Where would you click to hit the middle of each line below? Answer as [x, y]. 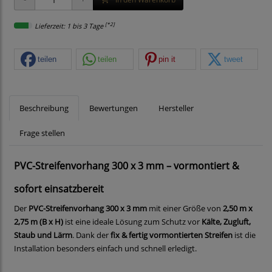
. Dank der [91, 235]
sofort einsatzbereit [59, 189]
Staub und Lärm [43, 235]
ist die [244, 235]
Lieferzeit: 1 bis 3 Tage [70, 26]
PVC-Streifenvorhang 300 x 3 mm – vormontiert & [127, 166]
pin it [167, 59]
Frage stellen [42, 133]
